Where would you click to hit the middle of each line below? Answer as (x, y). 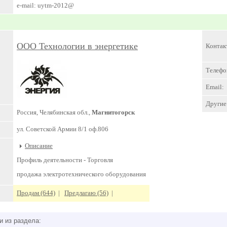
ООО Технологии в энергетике (77, 46)
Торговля (99, 160)
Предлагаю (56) (86, 193)
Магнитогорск (113, 112)
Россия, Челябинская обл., (54, 112)
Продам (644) (36, 193)
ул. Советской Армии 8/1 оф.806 (63, 129)
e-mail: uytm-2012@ (45, 5)
